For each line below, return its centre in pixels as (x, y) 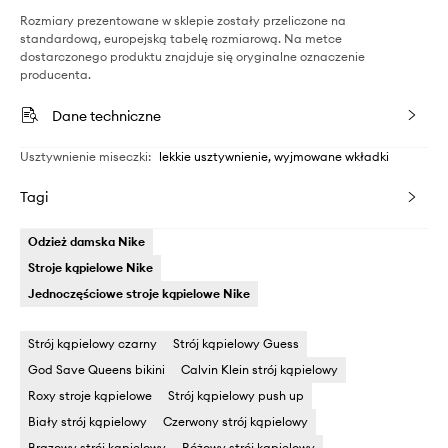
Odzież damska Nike (86, 241)
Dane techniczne (106, 116)
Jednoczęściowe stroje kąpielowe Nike (139, 293)
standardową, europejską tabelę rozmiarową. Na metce (181, 38)
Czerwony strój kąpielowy (235, 421)
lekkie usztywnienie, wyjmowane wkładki (274, 156)
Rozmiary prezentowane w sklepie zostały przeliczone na (183, 20)
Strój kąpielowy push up (236, 395)
